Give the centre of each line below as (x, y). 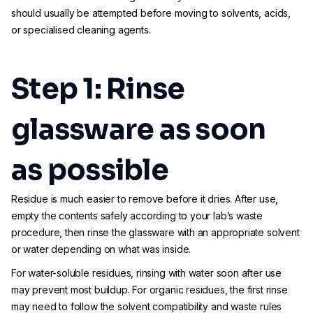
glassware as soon (139, 130)
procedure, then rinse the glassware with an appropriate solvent (155, 232)
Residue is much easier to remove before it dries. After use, (145, 199)
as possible (90, 170)
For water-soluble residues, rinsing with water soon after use (147, 273)
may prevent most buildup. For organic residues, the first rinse (150, 290)
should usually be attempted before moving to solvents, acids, (151, 13)
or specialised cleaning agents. (81, 30)
